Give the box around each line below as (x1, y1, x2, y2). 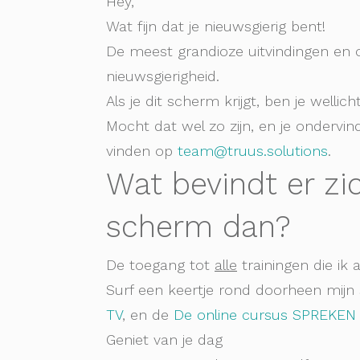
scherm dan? (106, 209, 291, 245)
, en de (122, 306, 174, 324)
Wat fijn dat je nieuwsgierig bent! (106, 18, 325, 35)
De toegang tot (106, 256, 215, 274)
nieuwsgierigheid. (106, 67, 219, 85)
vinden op (106, 142, 178, 160)
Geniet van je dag (106, 331, 223, 349)
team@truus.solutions (178, 142, 328, 160)
